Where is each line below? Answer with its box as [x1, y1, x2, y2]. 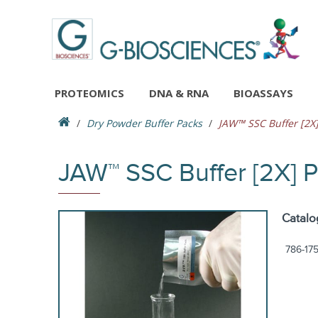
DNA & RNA [149, 86, 209, 100]
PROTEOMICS [55, 86, 124, 100]
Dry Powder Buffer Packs [87, 116, 202, 130]
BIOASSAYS [234, 86, 293, 100]
